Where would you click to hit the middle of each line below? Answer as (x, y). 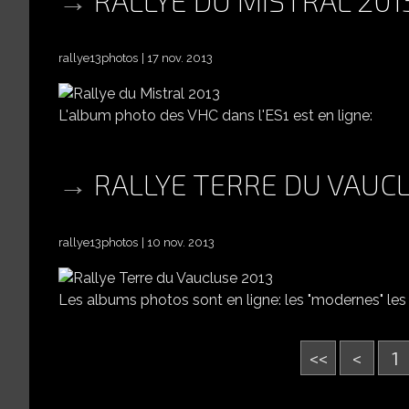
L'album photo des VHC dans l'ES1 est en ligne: (215, 116)
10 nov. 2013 (181, 242)
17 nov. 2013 (180, 58)
